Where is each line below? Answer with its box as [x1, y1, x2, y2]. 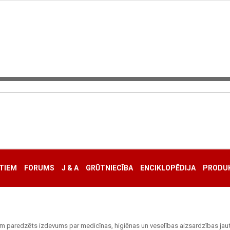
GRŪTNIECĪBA [85, 164, 133, 172]
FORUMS [24, 164, 54, 172]
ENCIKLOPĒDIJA [140, 164, 196, 172]
